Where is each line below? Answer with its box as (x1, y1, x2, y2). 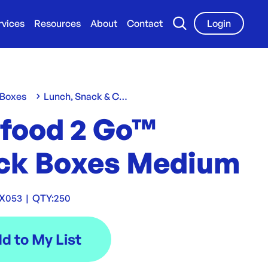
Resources (34, 17, 81, 29)
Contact (127, 17, 163, 29)
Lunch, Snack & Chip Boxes (119, 90, 128, 102)
